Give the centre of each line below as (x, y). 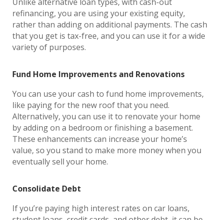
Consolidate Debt (48, 189)
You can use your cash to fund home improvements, (108, 94)
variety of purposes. (51, 47)
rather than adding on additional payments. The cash (110, 25)
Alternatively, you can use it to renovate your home (106, 116)
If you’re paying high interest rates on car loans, (101, 208)
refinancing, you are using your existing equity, (99, 13)
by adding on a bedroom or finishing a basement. (103, 128)
